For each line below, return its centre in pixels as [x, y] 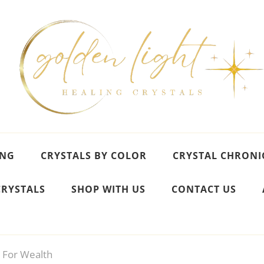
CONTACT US [204, 189]
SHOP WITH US [108, 189]
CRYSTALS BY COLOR [94, 156]
